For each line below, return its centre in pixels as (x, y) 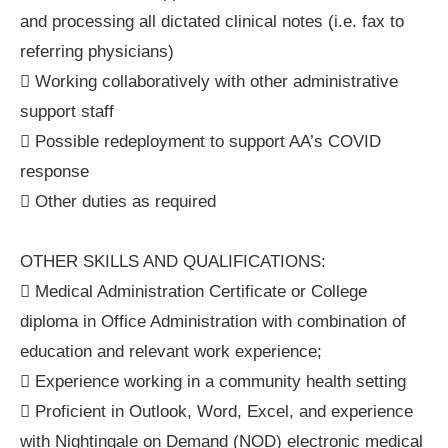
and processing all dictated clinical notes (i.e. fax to (212, 22)
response (54, 172)
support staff (67, 112)
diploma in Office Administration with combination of (213, 322)
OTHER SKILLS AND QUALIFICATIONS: (173, 262)
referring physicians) (97, 52)
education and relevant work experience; (171, 352)
